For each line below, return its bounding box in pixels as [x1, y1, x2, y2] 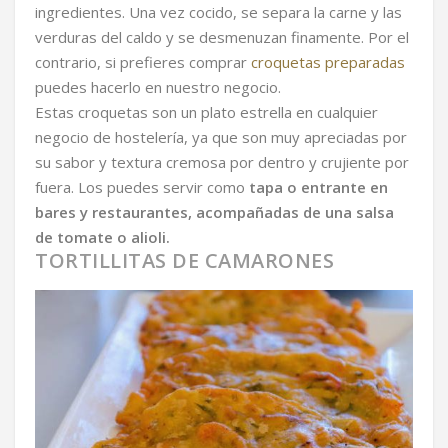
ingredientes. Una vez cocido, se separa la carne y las [35, 2, 402, 23]
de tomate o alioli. [35, 227, 170, 248]
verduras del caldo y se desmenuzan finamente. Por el [35, 27, 409, 48]
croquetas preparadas [251, 52, 405, 73]
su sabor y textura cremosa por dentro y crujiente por [35, 152, 409, 173]
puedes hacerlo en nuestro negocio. [35, 77, 281, 98]
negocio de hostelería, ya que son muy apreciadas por [35, 127, 407, 148]
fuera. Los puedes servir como [35, 177, 249, 198]
